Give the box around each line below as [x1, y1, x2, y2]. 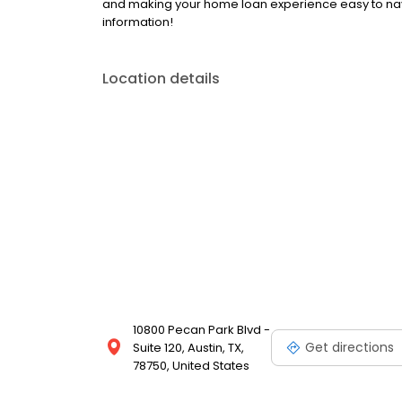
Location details [102, 68, 220, 90]
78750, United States [133, 357, 249, 375]
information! [102, 13, 173, 31]
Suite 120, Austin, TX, [133, 339, 244, 357]
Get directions [305, 337, 394, 356]
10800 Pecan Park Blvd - [133, 321, 270, 339]
